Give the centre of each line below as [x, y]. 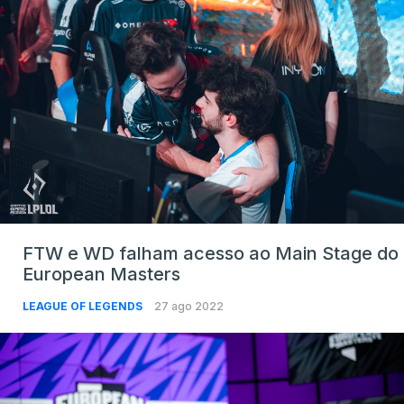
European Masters [101, 275]
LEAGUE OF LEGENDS [84, 307]
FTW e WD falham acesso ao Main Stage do [211, 254]
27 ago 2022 [189, 307]
